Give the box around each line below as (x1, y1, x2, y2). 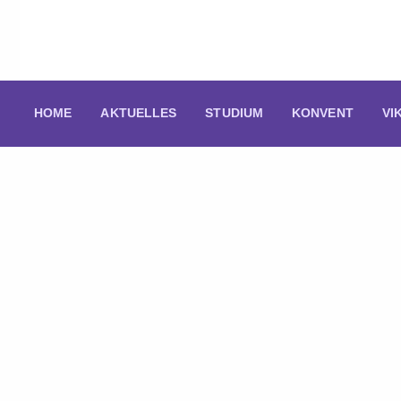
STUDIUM (205, 106, 264, 121)
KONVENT (292, 106, 354, 121)
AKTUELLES (100, 106, 177, 121)
